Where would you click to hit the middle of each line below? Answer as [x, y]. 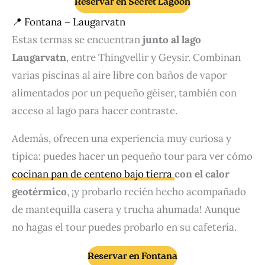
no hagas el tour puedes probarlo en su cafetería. [124, 227]
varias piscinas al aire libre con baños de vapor [119, 75]
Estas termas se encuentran [77, 40]
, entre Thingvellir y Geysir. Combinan [153, 58]
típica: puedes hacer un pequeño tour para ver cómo [132, 156]
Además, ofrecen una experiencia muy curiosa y [122, 139]
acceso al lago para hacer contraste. [95, 111]
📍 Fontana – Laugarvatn [69, 22]
